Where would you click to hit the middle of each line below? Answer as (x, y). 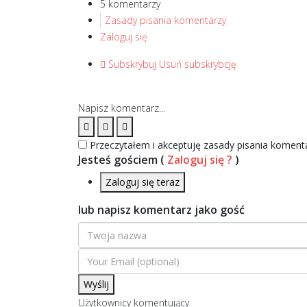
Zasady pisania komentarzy (165, 20)
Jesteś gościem (119, 160)
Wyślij (96, 284)
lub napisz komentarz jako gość (161, 210)
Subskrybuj (132, 64)
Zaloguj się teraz (143, 182)
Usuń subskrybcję (198, 64)
